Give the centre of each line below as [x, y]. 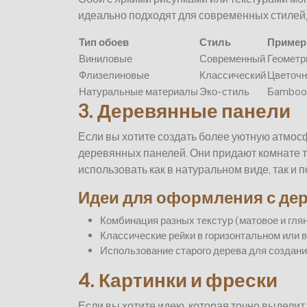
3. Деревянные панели [184, 111]
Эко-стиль [224, 92]
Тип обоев [104, 42]
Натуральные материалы [138, 92]
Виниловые [106, 59]
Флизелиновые [114, 75]
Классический [233, 75]
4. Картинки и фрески [178, 281]
